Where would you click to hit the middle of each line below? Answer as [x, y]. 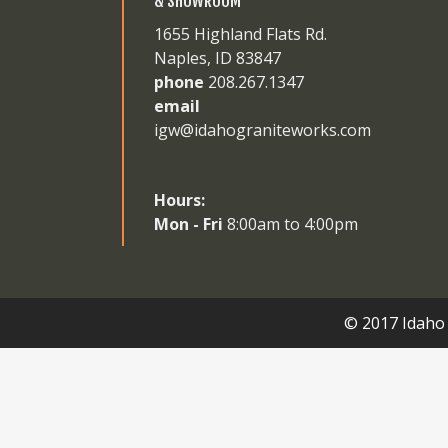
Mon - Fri [188, 224]
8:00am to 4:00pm [290, 224]
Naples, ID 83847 [217, 58]
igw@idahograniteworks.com [262, 130]
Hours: [179, 200]
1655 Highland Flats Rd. [240, 34]
